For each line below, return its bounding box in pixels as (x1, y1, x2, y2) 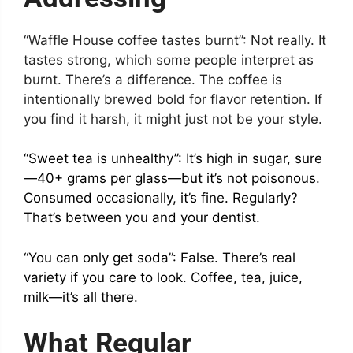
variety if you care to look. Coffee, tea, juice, (24, 269, 303, 285)
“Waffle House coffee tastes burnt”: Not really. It (24, 32, 326, 48)
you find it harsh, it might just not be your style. (24, 110, 322, 127)
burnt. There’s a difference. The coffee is (24, 71, 282, 87)
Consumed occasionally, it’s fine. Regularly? (24, 190, 298, 206)
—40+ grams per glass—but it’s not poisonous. (24, 170, 320, 187)
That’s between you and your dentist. (24, 210, 260, 226)
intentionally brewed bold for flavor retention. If (24, 91, 322, 107)
